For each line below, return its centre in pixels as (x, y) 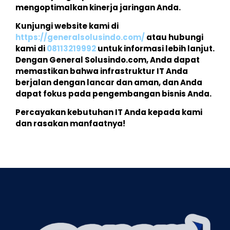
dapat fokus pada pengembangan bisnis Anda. (113, 93)
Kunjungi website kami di (67, 26)
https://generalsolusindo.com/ (80, 37)
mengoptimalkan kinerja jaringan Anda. (98, 7)
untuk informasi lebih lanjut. (155, 48)
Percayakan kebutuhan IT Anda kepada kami (109, 112)
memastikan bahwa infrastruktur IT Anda (102, 71)
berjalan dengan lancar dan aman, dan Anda (109, 82)
